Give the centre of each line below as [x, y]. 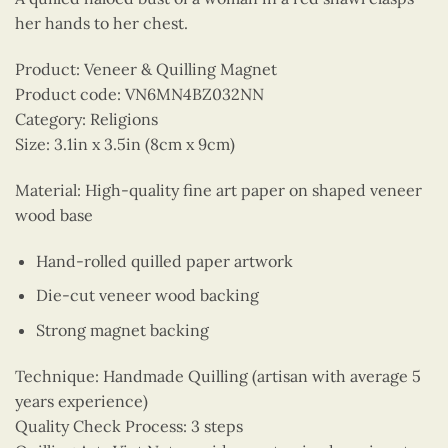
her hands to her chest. [101, 23]
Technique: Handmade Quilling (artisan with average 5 [218, 375]
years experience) [81, 400]
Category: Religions [86, 118]
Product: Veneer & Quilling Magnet [146, 68]
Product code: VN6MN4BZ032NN [139, 93]
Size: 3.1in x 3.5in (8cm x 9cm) [125, 143]
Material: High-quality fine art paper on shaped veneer [218, 189]
